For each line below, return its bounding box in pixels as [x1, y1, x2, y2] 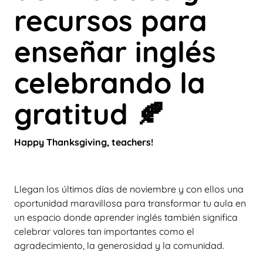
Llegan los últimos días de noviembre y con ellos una [14, 183, 244, 195]
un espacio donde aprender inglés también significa [14, 211, 238, 223]
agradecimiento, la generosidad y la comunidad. [14, 240, 224, 251]
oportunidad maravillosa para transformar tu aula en [14, 197, 246, 209]
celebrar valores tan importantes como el [14, 225, 194, 237]
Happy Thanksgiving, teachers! [14, 136, 153, 148]
